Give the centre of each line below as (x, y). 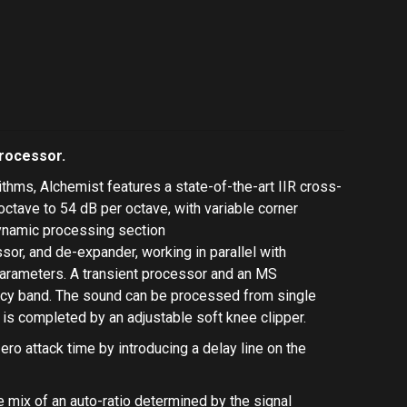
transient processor (145, 274)
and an (231, 274)
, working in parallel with (211, 252)
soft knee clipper (250, 318)
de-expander (95, 252)
